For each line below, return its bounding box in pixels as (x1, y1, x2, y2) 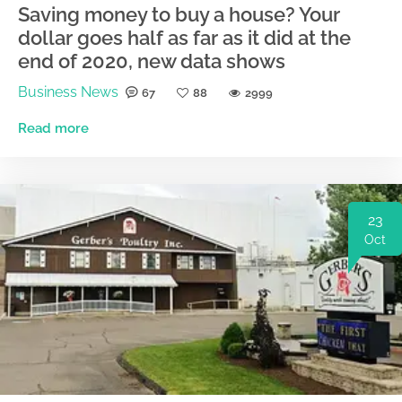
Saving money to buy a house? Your (18, 2, 340, 26)
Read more (18, 119, 89, 136)
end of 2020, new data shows (18, 48, 285, 73)
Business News (18, 83, 118, 100)
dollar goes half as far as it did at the (18, 25, 351, 49)
